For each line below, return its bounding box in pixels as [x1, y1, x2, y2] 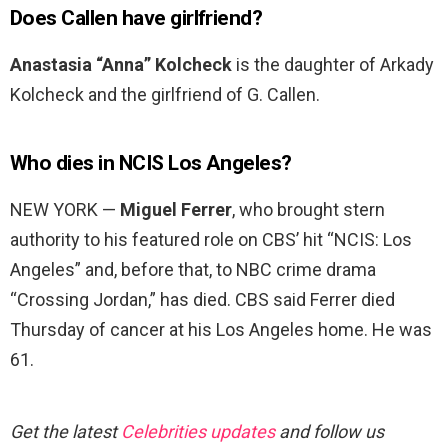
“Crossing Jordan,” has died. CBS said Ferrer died [10, 289, 395, 311]
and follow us [275, 421, 384, 443]
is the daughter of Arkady [232, 54, 434, 76]
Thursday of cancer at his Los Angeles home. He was [10, 319, 432, 341]
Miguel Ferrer [120, 199, 232, 221]
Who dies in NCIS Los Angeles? [10, 151, 292, 176]
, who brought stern [232, 199, 385, 221]
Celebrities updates [121, 421, 275, 443]
